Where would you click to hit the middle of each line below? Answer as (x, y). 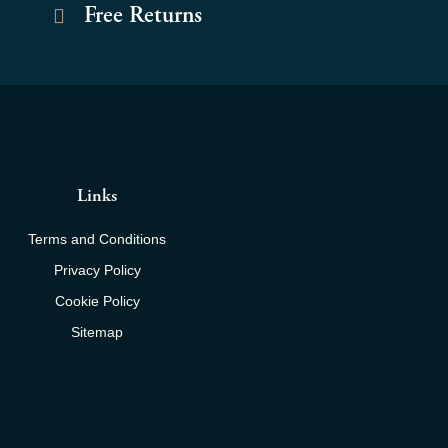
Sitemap (97, 332)
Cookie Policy (97, 301)
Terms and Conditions (97, 239)
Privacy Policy (97, 270)
